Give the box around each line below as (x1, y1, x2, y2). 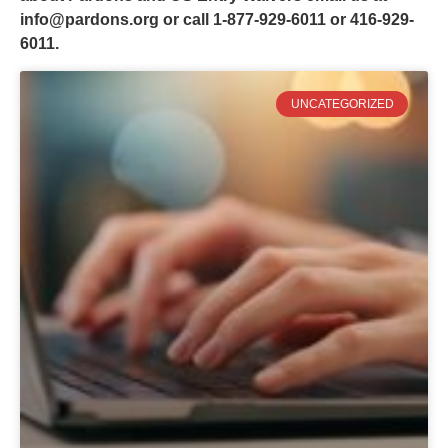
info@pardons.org (20, 11, 159, 29)
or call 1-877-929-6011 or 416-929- (159, 11, 414, 29)
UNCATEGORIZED (290, 96, 394, 111)
